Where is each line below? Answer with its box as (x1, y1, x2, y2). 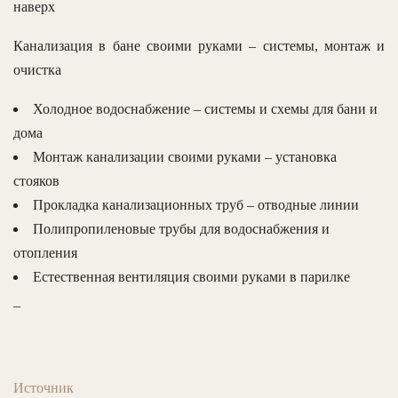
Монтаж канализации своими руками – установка (33, 148, 337, 164)
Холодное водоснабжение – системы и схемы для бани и (33, 100, 378, 116)
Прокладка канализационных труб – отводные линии (33, 196, 359, 212)
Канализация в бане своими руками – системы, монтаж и (13, 37, 385, 53)
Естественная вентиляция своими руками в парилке (33, 268, 350, 284)
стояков (13, 172, 60, 188)
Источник (13, 379, 74, 395)
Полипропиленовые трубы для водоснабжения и (33, 220, 330, 236)
